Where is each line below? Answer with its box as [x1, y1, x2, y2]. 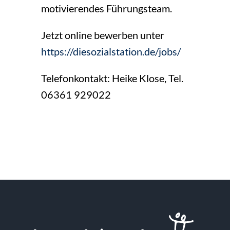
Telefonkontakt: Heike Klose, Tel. [41, 72, 183, 85]
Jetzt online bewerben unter [41, 29, 164, 42]
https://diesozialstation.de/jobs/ [41, 45, 181, 58]
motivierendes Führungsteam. [41, 2, 172, 15]
